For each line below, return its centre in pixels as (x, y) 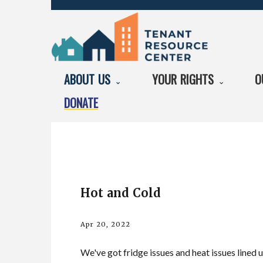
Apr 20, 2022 (105, 224)
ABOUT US (89, 79)
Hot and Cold (121, 193)
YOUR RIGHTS (185, 79)
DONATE (81, 102)
